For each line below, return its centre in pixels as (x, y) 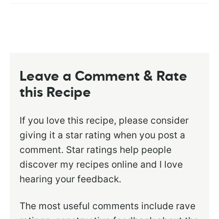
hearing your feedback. (71, 179)
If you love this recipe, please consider (104, 121)
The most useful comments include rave (108, 206)
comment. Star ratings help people (96, 150)
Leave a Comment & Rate (104, 77)
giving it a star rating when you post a (103, 135)
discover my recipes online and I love (101, 165)
